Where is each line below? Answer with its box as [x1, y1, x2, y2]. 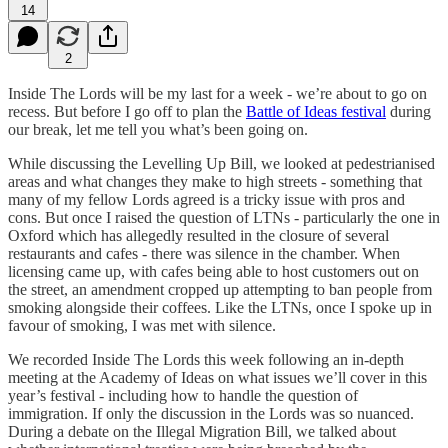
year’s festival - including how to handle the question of [8, 386, 358, 404]
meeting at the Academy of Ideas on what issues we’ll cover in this [8, 368, 427, 386]
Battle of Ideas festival [246, 102, 386, 120]
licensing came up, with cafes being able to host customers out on [8, 262, 419, 280]
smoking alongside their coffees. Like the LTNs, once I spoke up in [8, 298, 432, 316]
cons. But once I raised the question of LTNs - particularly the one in [8, 208, 440, 226]
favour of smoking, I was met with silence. [8, 316, 276, 334]
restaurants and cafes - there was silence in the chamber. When [8, 244, 400, 262]
